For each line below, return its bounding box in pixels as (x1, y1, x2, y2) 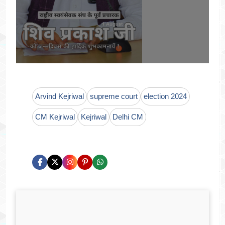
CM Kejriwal (35, 112, 75, 121)
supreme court (90, 91, 138, 100)
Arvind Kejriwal (35, 91, 84, 100)
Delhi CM (113, 112, 143, 121)
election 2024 (144, 91, 187, 100)
